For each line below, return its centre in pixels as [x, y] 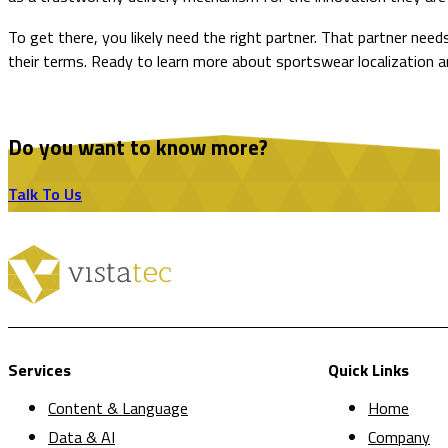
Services [39, 369]
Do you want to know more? [138, 147]
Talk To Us [45, 193]
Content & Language [118, 407]
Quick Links [368, 369]
